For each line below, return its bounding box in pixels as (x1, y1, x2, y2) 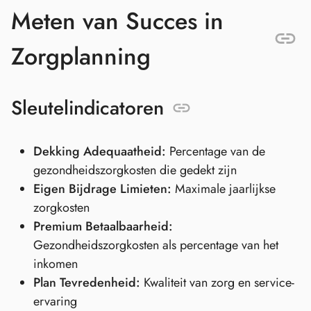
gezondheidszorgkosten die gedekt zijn (33, 161, 237, 180)
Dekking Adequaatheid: (33, 142, 166, 161)
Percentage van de (166, 142, 265, 161)
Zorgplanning (11, 39, 151, 74)
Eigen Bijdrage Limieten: (33, 180, 171, 199)
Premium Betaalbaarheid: (33, 217, 173, 236)
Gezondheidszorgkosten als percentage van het (33, 236, 278, 255)
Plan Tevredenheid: (33, 274, 140, 292)
